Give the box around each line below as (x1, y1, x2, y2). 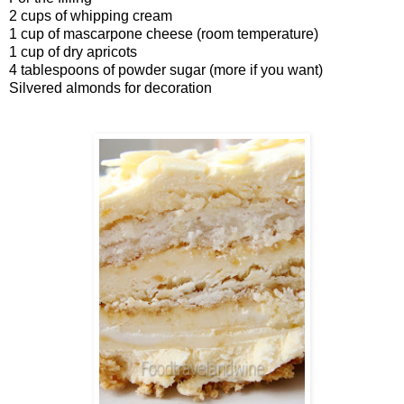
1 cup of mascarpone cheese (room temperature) (9, 25, 318, 41)
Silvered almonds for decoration (9, 79, 212, 96)
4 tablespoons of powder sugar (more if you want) (9, 61, 323, 78)
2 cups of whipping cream (9, 7, 172, 23)
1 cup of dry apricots (9, 43, 137, 60)
